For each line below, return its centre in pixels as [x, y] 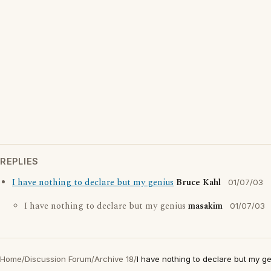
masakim [205, 206]
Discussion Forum [58, 259]
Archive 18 [114, 259]
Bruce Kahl [198, 183]
